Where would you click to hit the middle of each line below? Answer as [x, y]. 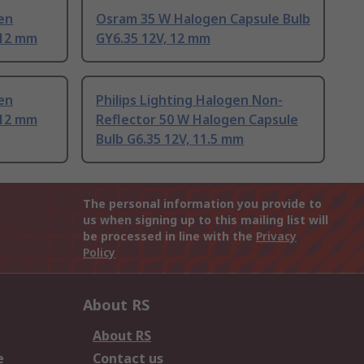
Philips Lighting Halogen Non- [189, 100]
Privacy [276, 236]
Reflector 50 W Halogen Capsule [197, 120]
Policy [99, 253]
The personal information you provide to [202, 204]
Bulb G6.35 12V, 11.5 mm [170, 139]
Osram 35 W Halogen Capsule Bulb [203, 19]
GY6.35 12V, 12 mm [153, 39]
